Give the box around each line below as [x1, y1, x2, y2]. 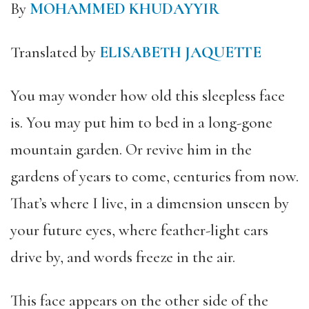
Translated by [10, 43, 96, 62]
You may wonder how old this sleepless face [10, 86, 285, 106]
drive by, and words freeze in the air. [10, 248, 235, 267]
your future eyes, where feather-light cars [10, 221, 268, 240]
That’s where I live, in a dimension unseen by [10, 194, 289, 213]
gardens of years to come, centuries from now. [10, 167, 299, 186]
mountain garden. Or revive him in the [10, 140, 252, 159]
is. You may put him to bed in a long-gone [10, 113, 272, 132]
